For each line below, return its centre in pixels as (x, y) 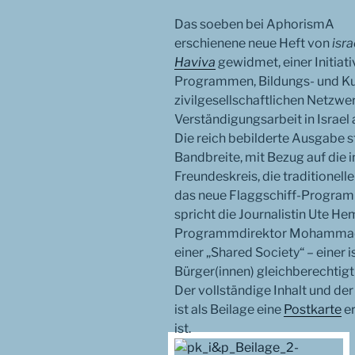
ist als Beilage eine (229, 310)
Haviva (195, 63)
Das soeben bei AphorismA (254, 25)
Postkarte (313, 310)
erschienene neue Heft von (253, 44)
